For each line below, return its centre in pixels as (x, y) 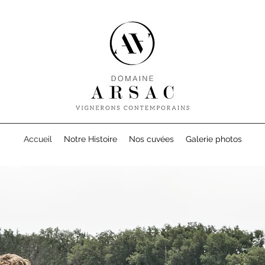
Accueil (38, 139)
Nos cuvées (151, 139)
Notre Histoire (90, 139)
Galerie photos (214, 139)
